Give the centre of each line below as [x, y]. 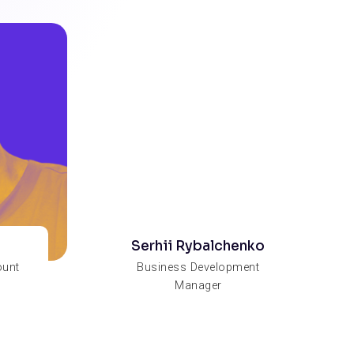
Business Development [198, 267]
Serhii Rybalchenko [198, 246]
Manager [198, 285]
